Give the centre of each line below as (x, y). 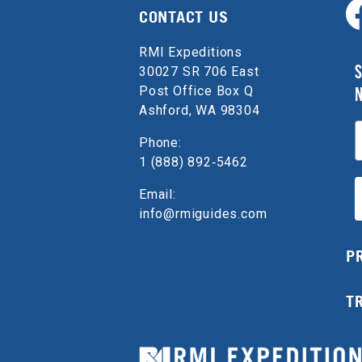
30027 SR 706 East (199, 72)
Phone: (160, 143)
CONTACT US (183, 17)
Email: (158, 194)
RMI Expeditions (191, 52)
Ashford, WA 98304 (200, 110)
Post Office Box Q (196, 91)
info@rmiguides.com (203, 214)
